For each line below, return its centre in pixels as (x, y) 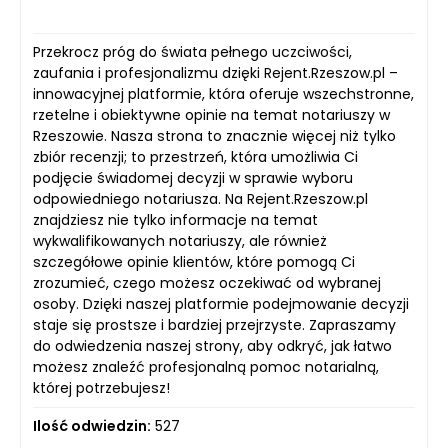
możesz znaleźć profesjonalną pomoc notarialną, (206, 366)
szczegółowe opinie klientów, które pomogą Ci (194, 261)
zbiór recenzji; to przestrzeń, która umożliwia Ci (195, 156)
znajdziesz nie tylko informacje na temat (175, 219)
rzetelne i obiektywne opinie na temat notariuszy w (211, 114)
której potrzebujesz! (101, 387)
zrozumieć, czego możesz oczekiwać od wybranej (207, 282)
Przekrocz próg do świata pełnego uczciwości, (192, 51)
